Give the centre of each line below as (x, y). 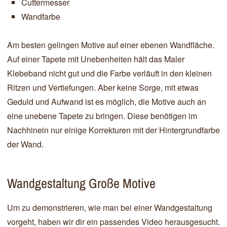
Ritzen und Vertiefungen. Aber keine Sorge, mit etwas (103, 87)
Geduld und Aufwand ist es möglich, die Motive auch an (107, 102)
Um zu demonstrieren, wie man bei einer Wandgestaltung (110, 207)
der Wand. (25, 144)
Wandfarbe (41, 16)
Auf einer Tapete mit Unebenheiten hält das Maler (96, 59)
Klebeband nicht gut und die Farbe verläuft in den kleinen (109, 73)
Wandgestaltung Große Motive (81, 183)
